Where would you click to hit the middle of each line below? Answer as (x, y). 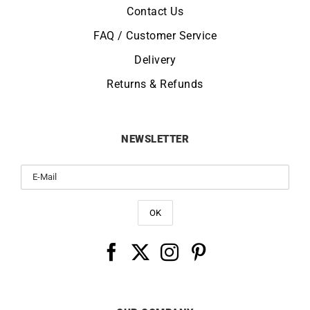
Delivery (155, 60)
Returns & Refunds (155, 84)
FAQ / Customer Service (155, 36)
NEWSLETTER (155, 139)
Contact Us (155, 12)
